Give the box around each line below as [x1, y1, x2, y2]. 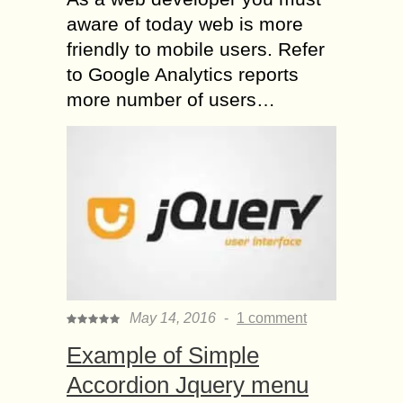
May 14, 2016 [130, 309, 216, 326]
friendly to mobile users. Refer [67, 38, 325, 59]
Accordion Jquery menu [67, 371, 309, 399]
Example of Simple [67, 341, 259, 369]
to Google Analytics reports [67, 63, 299, 85]
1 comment [237, 309, 307, 326]
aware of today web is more [67, 13, 303, 34]
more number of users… [67, 88, 275, 110]
